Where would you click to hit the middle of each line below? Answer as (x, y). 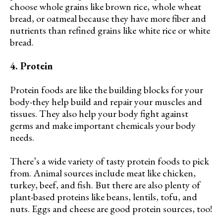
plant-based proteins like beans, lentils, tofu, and (104, 196)
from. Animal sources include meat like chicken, (103, 173)
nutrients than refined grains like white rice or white (110, 30)
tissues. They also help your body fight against (99, 113)
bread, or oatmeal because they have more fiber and (108, 18)
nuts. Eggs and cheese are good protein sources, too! (111, 208)
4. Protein (31, 66)
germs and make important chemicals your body (103, 125)
